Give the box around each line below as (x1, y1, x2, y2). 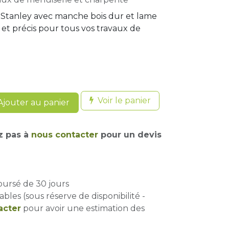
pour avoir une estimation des (21, 203, 145, 213)
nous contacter (31, 130, 98, 140)
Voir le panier (98, 96, 151, 105)
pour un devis (98, 130, 162, 140)
